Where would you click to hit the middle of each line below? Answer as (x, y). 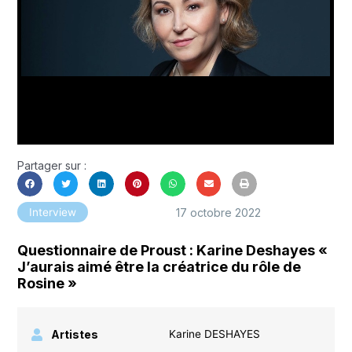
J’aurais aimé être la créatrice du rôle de (159, 266)
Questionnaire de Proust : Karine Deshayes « (173, 250)
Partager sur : (52, 166)
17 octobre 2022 (218, 212)
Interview (53, 213)
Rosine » (48, 283)
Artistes (75, 334)
